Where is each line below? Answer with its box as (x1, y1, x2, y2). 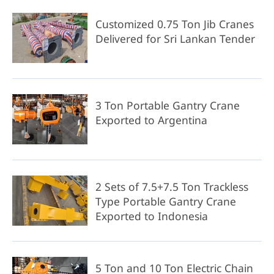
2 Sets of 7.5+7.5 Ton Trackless (95, 179, 248, 194)
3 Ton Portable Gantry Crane (95, 98, 240, 113)
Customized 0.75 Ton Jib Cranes (95, 16, 254, 31)
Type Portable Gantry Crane (95, 194, 236, 209)
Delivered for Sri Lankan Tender (95, 31, 255, 46)
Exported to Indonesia (95, 209, 208, 224)
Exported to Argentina (95, 113, 207, 128)
